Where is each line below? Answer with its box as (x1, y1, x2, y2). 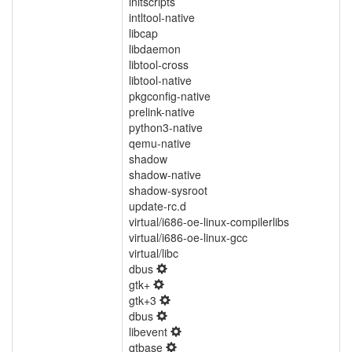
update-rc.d (129, 198, 186, 214)
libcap (129, 25, 158, 41)
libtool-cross (129, 57, 189, 72)
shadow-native (129, 167, 201, 182)
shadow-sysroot (129, 182, 207, 198)
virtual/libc (129, 245, 178, 261)
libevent (129, 324, 170, 339)
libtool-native (129, 72, 192, 88)
